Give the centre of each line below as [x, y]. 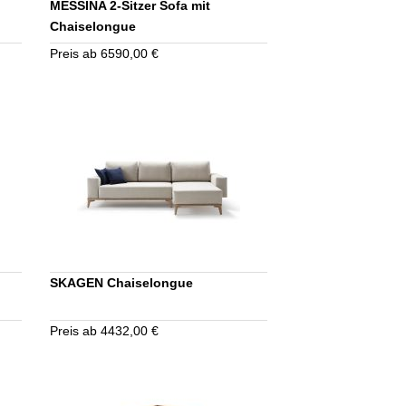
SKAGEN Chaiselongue [122, 282]
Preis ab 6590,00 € [105, 53]
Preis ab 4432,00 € [105, 330]
